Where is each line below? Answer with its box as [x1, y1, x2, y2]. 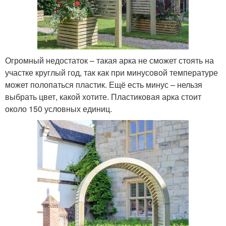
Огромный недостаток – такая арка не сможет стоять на [5, 54, 214, 67]
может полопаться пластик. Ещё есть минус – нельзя [5, 79, 202, 91]
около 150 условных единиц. [5, 103, 112, 115]
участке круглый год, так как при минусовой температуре [5, 67, 218, 79]
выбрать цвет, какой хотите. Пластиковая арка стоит [5, 91, 201, 103]
